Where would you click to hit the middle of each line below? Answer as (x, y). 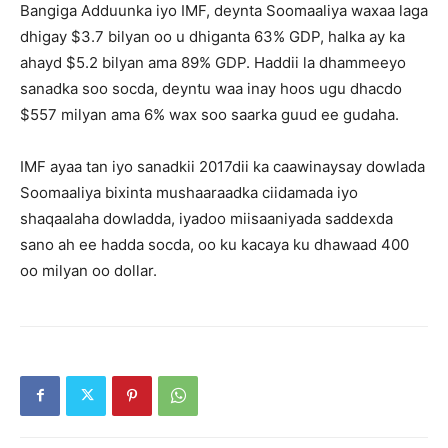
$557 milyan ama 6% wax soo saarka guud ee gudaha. (209, 114)
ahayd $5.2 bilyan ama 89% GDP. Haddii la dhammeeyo (213, 62)
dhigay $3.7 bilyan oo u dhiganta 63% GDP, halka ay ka (212, 36)
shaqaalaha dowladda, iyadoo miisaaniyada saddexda (206, 218)
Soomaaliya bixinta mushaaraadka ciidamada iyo (189, 192)
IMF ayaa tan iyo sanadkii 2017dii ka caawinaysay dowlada (222, 166)
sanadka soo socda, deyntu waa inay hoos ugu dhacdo (211, 88)
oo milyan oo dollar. (88, 270)
